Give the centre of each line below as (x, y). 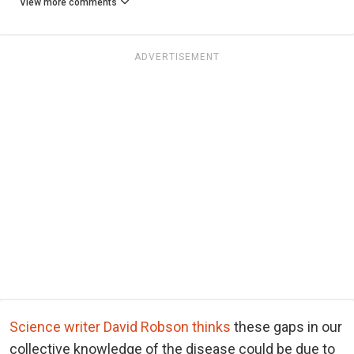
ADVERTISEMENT (177, 56)
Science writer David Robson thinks (120, 326)
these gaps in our (286, 326)
